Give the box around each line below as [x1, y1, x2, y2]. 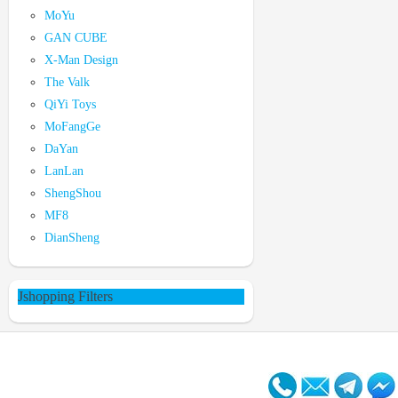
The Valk [44, 76, 90, 89]
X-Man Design [44, 53, 118, 67]
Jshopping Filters [18, 289, 113, 304]
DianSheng [44, 231, 99, 244]
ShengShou [44, 187, 101, 200]
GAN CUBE [44, 31, 107, 44]
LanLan [44, 164, 84, 178]
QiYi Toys [44, 98, 96, 111]
